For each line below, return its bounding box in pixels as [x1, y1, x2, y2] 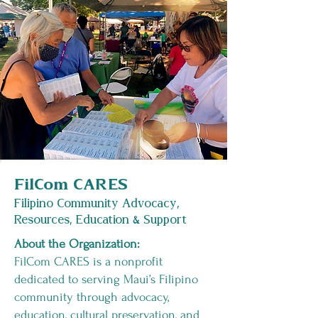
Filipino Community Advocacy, [14, 197, 180, 209]
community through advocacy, [14, 290, 169, 304]
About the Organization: [14, 237, 140, 251]
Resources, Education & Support [14, 214, 187, 226]
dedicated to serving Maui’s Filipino [14, 273, 198, 286]
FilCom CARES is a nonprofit [14, 255, 163, 268]
